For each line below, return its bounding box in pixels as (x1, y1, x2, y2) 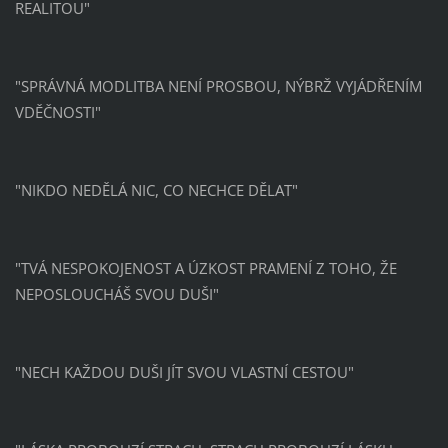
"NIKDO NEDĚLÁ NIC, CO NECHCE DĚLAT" (14, 179, 298, 200)
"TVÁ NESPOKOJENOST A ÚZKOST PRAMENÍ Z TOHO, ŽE (14, 257, 397, 278)
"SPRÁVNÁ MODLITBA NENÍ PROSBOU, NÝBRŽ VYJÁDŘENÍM (14, 75, 422, 96)
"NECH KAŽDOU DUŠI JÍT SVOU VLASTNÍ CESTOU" (14, 361, 354, 382)
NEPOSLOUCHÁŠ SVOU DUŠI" (14, 283, 219, 304)
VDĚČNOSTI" (14, 101, 101, 122)
